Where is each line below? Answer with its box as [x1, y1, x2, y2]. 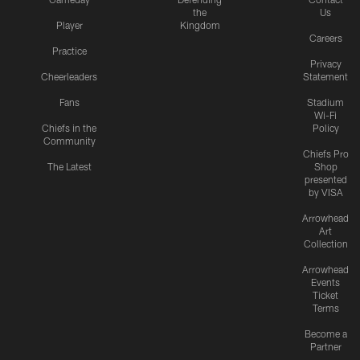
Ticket [313, 289, 338, 301]
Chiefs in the [42, 122, 96, 134]
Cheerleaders [41, 71, 97, 83]
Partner [309, 341, 342, 353]
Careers [309, 32, 342, 44]
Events [311, 276, 340, 288]
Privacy [309, 58, 342, 70]
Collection [303, 238, 348, 250]
